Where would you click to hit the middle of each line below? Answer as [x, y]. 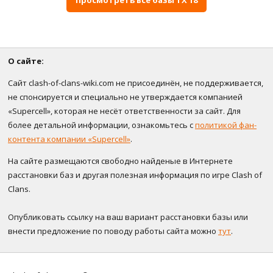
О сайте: [26, 61]
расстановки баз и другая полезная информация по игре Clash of [135, 175]
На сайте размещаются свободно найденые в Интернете [120, 161]
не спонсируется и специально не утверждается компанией [125, 97]
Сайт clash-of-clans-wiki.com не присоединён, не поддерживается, [136, 83]
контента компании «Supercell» [69, 139]
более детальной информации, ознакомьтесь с [101, 125]
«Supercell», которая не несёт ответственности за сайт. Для [124, 111]
